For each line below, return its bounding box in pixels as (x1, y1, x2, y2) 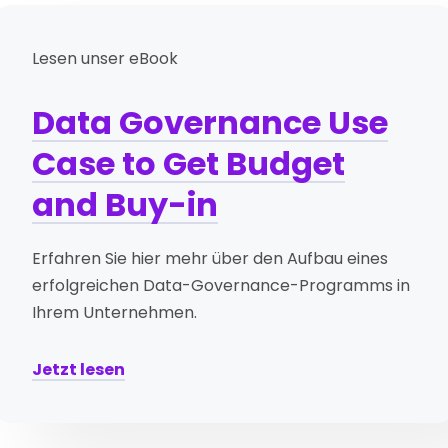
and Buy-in (32, 182, 219, 228)
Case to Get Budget (32, 141, 346, 187)
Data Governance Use (32, 100, 389, 146)
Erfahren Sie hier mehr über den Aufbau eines (32, 247, 389, 271)
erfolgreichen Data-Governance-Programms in (32, 274, 411, 298)
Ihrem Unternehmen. (32, 301, 198, 325)
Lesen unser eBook (32, 47, 179, 71)
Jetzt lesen (32, 358, 126, 382)
